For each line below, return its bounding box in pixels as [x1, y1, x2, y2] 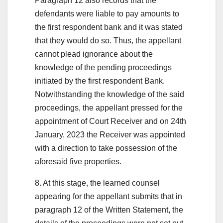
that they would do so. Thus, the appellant [35, 36, 181, 45]
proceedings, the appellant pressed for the [35, 103, 183, 112]
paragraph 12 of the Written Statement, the [35, 205, 183, 214]
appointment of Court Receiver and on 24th [35, 116, 186, 125]
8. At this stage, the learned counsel [35, 178, 160, 187]
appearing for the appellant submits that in [35, 192, 182, 201]
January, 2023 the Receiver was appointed [35, 130, 185, 139]
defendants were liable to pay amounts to [35, 9, 179, 18]
